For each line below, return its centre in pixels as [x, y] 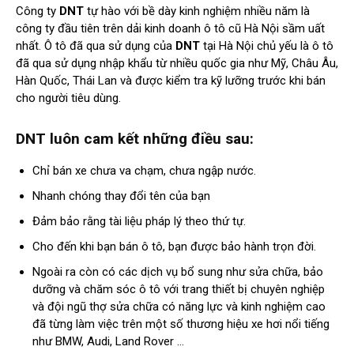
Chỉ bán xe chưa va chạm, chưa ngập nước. [144, 171]
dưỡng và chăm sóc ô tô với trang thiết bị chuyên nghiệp [179, 290]
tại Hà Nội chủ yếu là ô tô [267, 46]
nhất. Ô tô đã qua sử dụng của [96, 46]
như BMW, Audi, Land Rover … [108, 342]
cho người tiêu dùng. [68, 98]
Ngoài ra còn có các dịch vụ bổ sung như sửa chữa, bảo [178, 272]
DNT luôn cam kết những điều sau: [135, 139]
